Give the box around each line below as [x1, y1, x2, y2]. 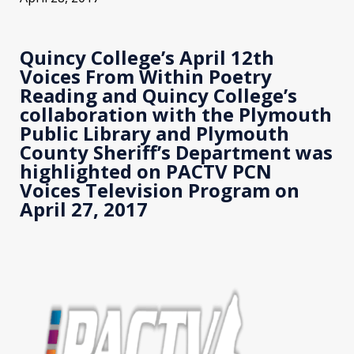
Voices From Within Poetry [20, 62, 272, 89]
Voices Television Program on [20, 176, 299, 203]
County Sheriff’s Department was [20, 138, 333, 165]
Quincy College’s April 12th [20, 43, 274, 70]
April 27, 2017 [20, 195, 148, 222]
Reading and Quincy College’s [20, 81, 297, 108]
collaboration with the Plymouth [20, 100, 332, 127]
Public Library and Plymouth [20, 119, 289, 146]
